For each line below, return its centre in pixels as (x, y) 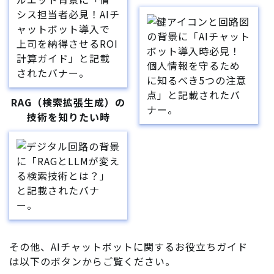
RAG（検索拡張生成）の (68, 102)
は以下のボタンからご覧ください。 (92, 261)
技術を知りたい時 (68, 117)
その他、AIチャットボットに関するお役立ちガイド (128, 247)
